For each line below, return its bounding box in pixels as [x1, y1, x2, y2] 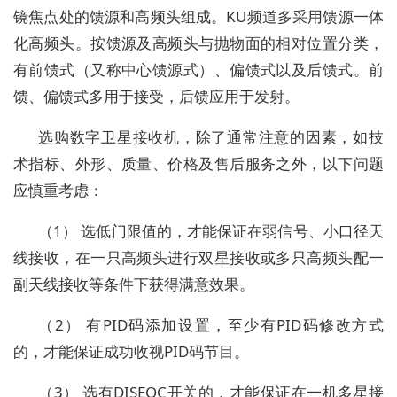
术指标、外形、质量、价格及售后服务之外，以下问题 [13, 153, 384, 175]
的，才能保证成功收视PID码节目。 [13, 341, 249, 362]
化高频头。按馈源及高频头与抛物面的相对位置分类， [13, 33, 384, 54]
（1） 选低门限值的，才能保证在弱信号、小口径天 [38, 221, 384, 242]
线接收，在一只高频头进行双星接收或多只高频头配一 [13, 247, 384, 269]
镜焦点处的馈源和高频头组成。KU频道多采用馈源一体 [13, 6, 384, 27]
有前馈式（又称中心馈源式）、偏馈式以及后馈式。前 [13, 59, 384, 81]
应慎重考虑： [13, 180, 104, 201]
